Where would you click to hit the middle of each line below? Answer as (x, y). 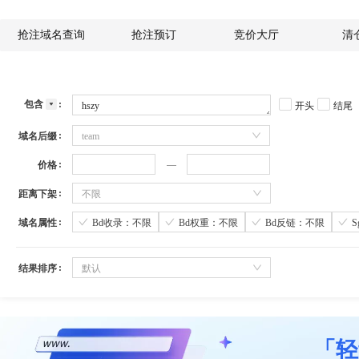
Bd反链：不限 (295, 222)
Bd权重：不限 (208, 222)
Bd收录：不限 (122, 222)
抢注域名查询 (51, 35)
